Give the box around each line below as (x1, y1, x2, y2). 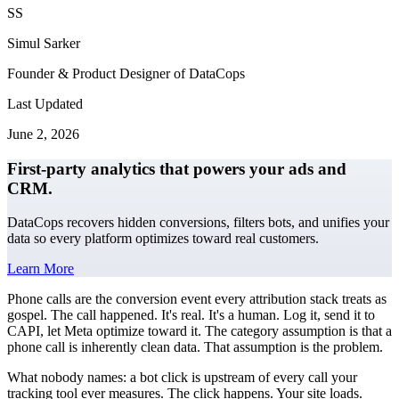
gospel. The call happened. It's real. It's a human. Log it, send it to (7, 307, 375, 323)
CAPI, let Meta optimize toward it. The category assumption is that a (7, 323, 392, 339)
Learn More (7, 261, 74, 277)
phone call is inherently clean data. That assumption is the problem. (7, 339, 383, 355)
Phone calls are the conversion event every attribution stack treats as (7, 291, 387, 307)
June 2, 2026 (7, 126, 79, 142)
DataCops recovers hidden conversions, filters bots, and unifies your (7, 215, 389, 231)
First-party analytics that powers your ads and (7, 159, 346, 178)
